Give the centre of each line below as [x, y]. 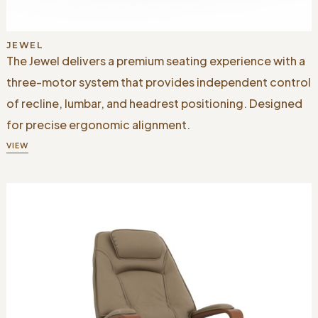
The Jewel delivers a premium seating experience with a [155, 60]
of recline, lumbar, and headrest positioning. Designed [154, 103]
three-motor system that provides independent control [158, 82]
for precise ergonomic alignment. [98, 124]
